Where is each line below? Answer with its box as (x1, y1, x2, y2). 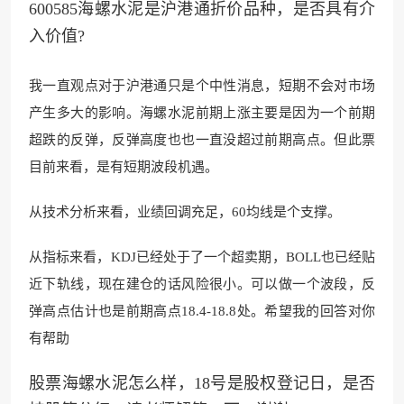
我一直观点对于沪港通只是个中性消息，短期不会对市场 (29, 78, 375, 93)
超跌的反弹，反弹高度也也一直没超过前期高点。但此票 (29, 132, 375, 147)
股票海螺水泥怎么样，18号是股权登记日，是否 (29, 373, 375, 392)
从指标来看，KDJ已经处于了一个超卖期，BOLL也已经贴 (29, 249, 375, 264)
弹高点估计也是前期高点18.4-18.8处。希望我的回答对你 (29, 303, 375, 318)
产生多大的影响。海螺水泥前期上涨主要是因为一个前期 (29, 105, 375, 120)
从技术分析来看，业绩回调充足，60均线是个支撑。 (29, 204, 341, 219)
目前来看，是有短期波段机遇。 (29, 159, 218, 174)
